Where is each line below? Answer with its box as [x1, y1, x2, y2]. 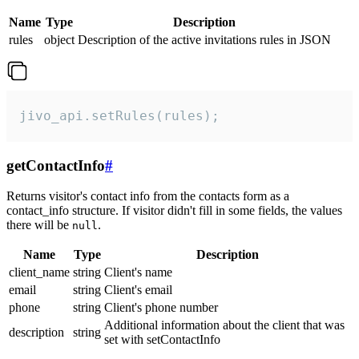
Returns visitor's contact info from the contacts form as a [6, 189, 289, 204]
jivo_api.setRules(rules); [19, 107, 220, 123]
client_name [9, 265, 70, 280]
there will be [6, 218, 72, 232]
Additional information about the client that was [104, 318, 345, 333]
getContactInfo [6, 156, 105, 174]
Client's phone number [104, 301, 218, 315]
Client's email [104, 283, 172, 297]
